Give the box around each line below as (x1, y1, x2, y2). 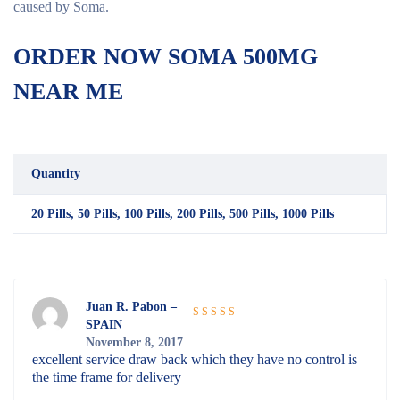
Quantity (31, 167, 80, 181)
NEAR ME (13, 79, 123, 105)
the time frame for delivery (32, 370, 181, 386)
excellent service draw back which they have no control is (32, 352, 357, 368)
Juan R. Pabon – (86, 299, 177, 314)
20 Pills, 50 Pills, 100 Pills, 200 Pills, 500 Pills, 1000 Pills (31, 207, 334, 221)
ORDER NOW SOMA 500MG (13, 44, 318, 71)
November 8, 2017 (86, 335, 183, 350)
